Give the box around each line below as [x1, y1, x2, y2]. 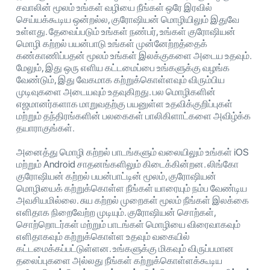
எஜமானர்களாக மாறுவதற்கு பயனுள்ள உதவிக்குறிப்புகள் [16, 98, 233, 110]
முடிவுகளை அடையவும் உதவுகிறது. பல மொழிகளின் [16, 86, 216, 98]
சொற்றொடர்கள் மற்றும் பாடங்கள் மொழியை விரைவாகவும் [16, 219, 240, 231]
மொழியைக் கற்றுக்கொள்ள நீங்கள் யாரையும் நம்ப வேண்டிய [16, 183, 247, 195]
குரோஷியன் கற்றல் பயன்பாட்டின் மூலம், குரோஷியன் [16, 171, 216, 183]
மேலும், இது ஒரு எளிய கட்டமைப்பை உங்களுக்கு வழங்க [16, 62, 230, 74]
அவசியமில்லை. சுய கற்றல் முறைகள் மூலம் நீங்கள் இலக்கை [16, 195, 249, 207]
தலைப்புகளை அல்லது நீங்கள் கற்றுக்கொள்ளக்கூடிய [16, 255, 222, 267]
